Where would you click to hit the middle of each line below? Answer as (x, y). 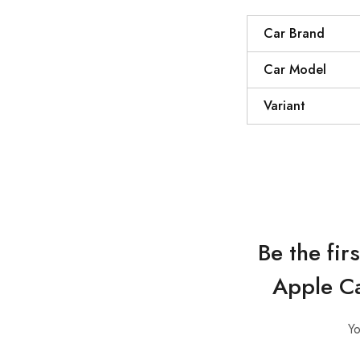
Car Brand (294, 33)
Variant (284, 106)
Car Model (295, 70)
